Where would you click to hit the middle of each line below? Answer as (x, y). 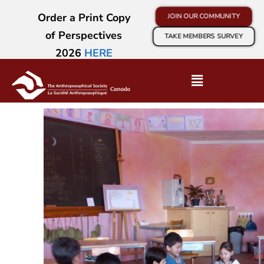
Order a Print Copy (84, 18)
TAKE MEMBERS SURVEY (204, 36)
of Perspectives (84, 35)
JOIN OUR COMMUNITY (204, 16)
